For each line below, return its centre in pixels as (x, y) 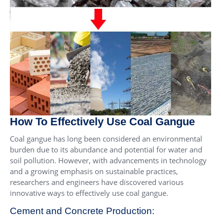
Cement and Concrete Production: (82, 211)
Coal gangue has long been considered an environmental (106, 138)
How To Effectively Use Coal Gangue (102, 121)
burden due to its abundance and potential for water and (106, 149)
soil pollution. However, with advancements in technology (108, 160)
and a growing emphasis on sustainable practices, (94, 171)
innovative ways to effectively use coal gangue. (89, 193)
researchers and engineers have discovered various (97, 182)
